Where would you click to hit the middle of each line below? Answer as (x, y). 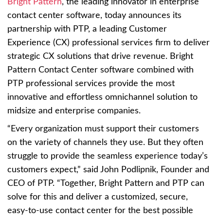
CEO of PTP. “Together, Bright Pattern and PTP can (106, 183)
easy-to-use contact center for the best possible (100, 210)
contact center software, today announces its (94, 15)
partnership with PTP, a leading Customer (87, 29)
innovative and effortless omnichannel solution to (102, 97)
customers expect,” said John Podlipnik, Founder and (108, 170)
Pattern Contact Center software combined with (100, 70)
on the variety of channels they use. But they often (105, 142)
